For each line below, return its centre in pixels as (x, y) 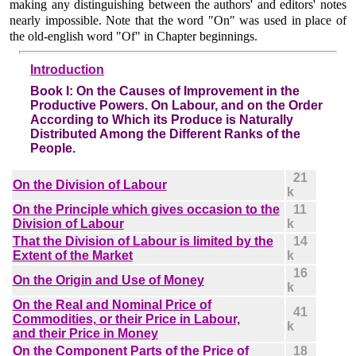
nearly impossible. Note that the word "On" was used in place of (178, 21)
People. (53, 148)
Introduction (68, 70)
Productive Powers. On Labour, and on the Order (177, 105)
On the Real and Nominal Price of (112, 304)
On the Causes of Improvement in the (188, 91)
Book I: (54, 91)
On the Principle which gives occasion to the (146, 209)
